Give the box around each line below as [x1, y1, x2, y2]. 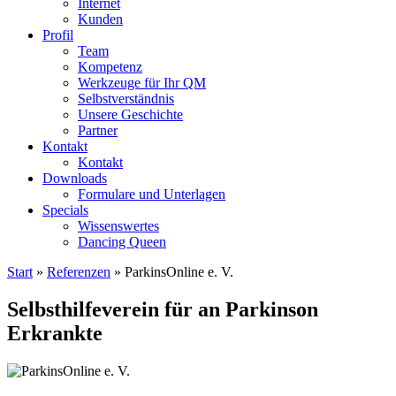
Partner [78, 123, 118, 138]
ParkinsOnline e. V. [125, 264, 233, 279]
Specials [42, 202, 88, 217]
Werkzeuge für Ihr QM [78, 75, 206, 90]
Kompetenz [78, 59, 142, 74]
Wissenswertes [78, 218, 159, 233]
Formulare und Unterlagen [78, 187, 225, 202]
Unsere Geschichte [78, 107, 183, 122]
